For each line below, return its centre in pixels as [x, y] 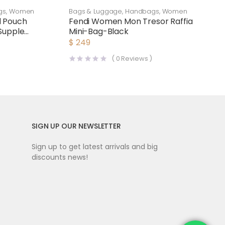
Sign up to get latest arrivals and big [94, 147]
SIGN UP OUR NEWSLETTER [76, 126]
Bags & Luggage [96, 11]
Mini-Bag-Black [99, 31]
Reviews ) [136, 59]
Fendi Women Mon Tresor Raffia [131, 21]
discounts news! [60, 157]
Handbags [142, 11]
